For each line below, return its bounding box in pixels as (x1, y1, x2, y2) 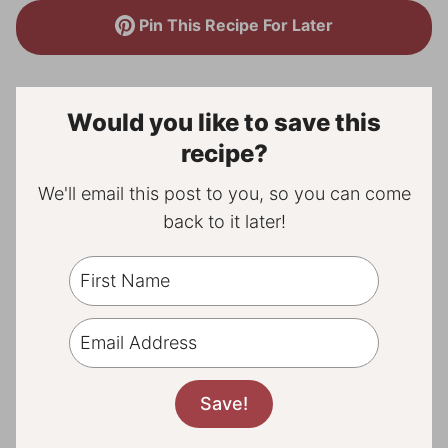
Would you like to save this (67, 108, 381, 137)
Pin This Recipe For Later (135, 15, 334, 35)
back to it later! (162, 211, 286, 232)
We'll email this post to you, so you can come (37, 183, 411, 204)
